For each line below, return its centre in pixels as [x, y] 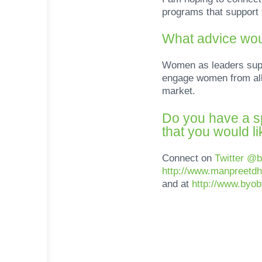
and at [177, 184]
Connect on [188, 158]
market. [179, 91]
